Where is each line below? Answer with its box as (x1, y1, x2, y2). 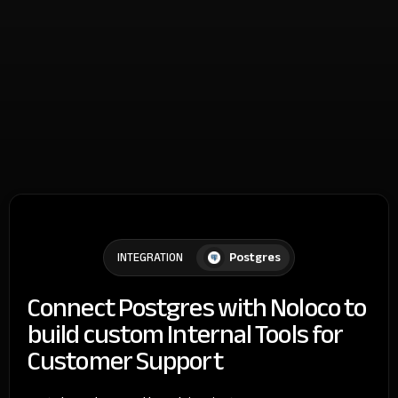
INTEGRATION (117, 246, 183, 268)
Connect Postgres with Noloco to (28, 282, 367, 332)
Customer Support (28, 335, 223, 386)
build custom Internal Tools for (28, 308, 344, 359)
